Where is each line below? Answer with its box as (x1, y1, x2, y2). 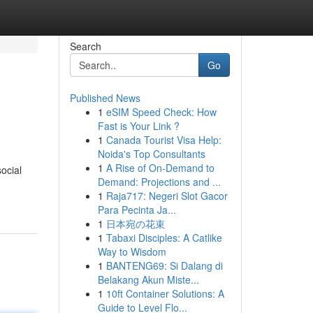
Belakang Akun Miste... (97, 272, 199, 286)
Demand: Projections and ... (97, 175, 221, 189)
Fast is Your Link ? (97, 119, 180, 133)
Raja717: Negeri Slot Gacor (105, 189, 228, 203)
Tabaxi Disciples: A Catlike (105, 231, 222, 245)
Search (69, 39, 101, 53)
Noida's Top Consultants (97, 147, 205, 161)
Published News (69, 91, 140, 105)
